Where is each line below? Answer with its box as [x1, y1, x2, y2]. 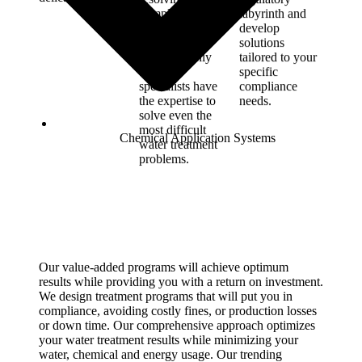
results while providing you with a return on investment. [39, 274, 323, 288]
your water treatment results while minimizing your [39, 332, 298, 347]
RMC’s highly [139, 49, 212, 64]
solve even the [139, 107, 212, 122]
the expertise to [139, 93, 216, 107]
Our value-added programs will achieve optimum [39, 259, 288, 274]
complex [139, 6, 183, 20]
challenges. [139, 35, 196, 49]
